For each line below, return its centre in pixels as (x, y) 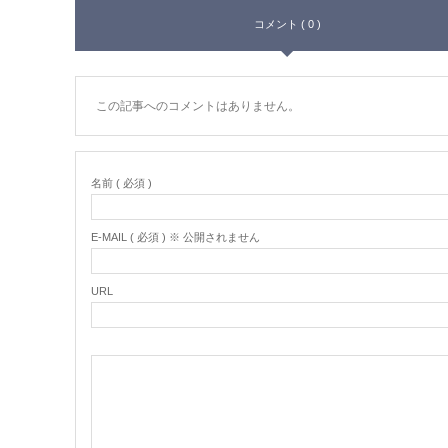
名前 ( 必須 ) (121, 183)
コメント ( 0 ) (287, 24)
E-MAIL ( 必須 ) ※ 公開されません (175, 237)
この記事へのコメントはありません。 (197, 106)
